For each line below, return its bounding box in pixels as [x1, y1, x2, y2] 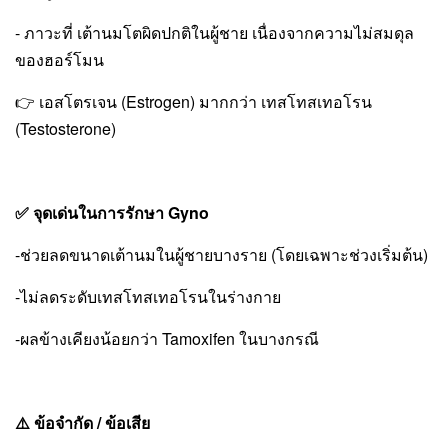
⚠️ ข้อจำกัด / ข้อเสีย [15, 411, 150, 434]
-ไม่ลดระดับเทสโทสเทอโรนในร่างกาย [15, 285, 281, 308]
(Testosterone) [15, 117, 116, 140]
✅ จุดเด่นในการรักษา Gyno [15, 201, 209, 224]
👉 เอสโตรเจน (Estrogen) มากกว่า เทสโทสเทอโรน [15, 90, 372, 113]
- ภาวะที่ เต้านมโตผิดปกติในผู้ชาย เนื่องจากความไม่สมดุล [15, 21, 414, 44]
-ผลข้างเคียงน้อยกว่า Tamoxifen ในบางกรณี [15, 327, 319, 350]
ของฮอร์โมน [15, 48, 104, 71]
